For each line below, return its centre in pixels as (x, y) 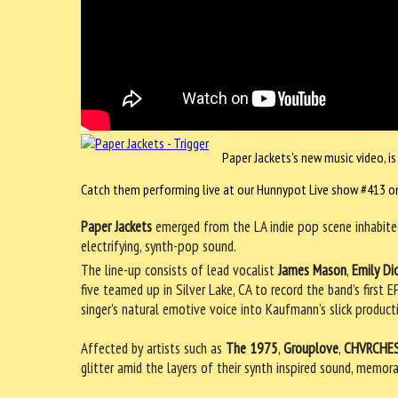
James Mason (313, 270)
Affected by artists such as (154, 348)
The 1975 (252, 348)
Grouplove (311, 348)
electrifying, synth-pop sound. (159, 246)
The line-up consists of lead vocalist (180, 270)
